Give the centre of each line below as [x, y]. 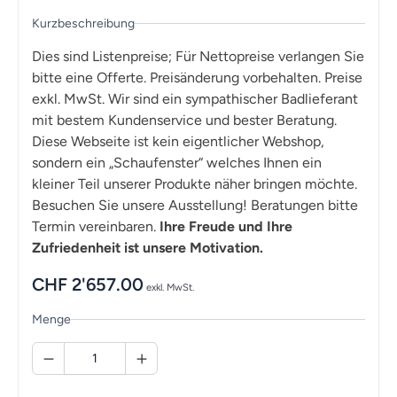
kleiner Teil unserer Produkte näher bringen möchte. [195, 184]
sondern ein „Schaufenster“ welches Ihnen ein [177, 163]
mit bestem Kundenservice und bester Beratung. [184, 121]
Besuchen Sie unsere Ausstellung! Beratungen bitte [195, 206]
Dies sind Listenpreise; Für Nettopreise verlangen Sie [198, 57]
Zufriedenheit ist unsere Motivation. [148, 248]
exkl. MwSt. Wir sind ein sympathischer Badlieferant [195, 99]
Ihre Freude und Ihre [226, 227]
